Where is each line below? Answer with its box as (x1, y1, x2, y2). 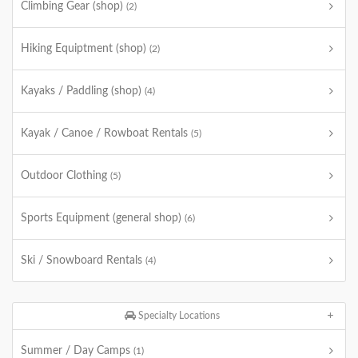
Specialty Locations (136, 311, 221, 320)
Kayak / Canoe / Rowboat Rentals (21, 128, 191, 139)
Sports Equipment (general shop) (21, 213, 185, 224)
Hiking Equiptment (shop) (21, 43, 149, 54)
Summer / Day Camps (21, 345, 133, 356)
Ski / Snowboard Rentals (21, 255, 145, 266)
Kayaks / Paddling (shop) (21, 86, 145, 97)
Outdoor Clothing (21, 170, 110, 181)
